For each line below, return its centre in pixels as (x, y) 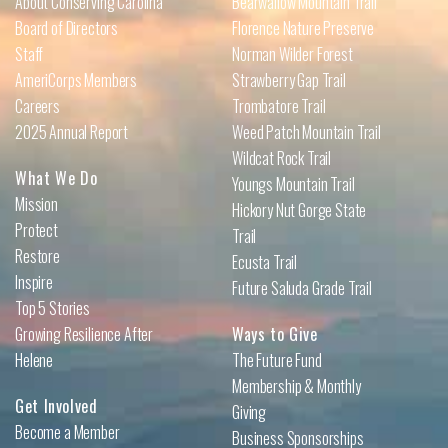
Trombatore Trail (279, 105)
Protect (36, 229)
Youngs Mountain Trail (293, 183)
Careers (37, 105)
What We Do (56, 177)
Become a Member (67, 431)
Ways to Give (275, 333)
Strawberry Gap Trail (289, 79)
